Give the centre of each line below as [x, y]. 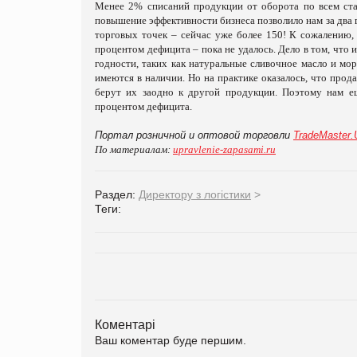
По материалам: [134, 149]
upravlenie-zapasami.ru [224, 149]
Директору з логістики [195, 194]
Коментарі [125, 324]
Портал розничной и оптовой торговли [194, 135]
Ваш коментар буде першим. [171, 340]
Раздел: [117, 194]
